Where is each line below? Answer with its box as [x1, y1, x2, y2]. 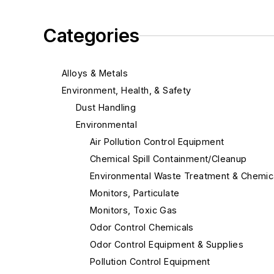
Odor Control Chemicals [90, 222, 194, 233]
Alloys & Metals [62, 68, 128, 79]
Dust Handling [76, 102, 136, 113]
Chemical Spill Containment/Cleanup [90, 154, 247, 165]
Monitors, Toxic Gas [90, 205, 177, 216]
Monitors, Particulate [90, 188, 180, 199]
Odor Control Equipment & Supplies [90, 239, 244, 250]
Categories [43, 24, 139, 47]
